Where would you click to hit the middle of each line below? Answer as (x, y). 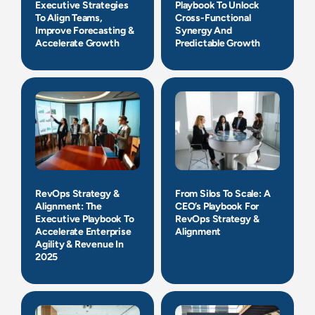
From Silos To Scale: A (223, 193)
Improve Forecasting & (85, 30)
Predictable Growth (218, 43)
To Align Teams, (69, 18)
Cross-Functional (213, 18)
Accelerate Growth (77, 43)
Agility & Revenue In (79, 244)
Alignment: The (69, 206)
